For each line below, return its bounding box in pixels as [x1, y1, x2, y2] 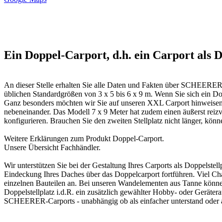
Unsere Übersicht [4, 143, 60, 152]
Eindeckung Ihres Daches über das [4, 170, 114, 179]
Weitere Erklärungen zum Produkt [4, 134, 112, 143]
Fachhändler [60, 143, 99, 152]
